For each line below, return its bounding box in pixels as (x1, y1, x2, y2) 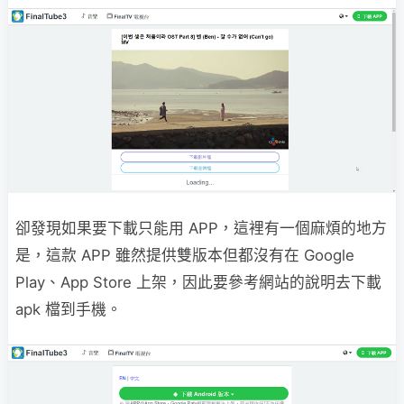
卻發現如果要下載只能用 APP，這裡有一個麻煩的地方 (15, 219, 387, 238)
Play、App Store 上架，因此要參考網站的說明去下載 (15, 273, 381, 292)
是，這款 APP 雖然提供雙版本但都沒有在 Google (15, 246, 354, 265)
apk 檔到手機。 (15, 300, 122, 319)
